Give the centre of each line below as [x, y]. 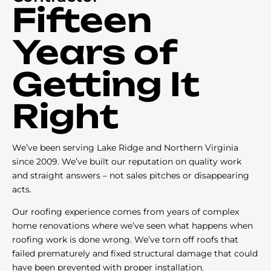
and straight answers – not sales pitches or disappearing [131, 175]
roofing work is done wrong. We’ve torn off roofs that [125, 239]
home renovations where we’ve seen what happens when [132, 225]
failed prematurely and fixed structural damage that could [135, 253]
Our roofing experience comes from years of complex [126, 211]
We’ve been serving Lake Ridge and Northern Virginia [125, 147]
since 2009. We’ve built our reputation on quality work [127, 161]
